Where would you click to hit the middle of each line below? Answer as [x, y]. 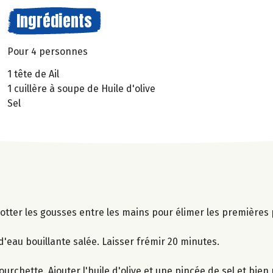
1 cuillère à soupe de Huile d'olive [81, 88]
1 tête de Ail [33, 74]
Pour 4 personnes [48, 51]
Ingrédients [54, 21]
